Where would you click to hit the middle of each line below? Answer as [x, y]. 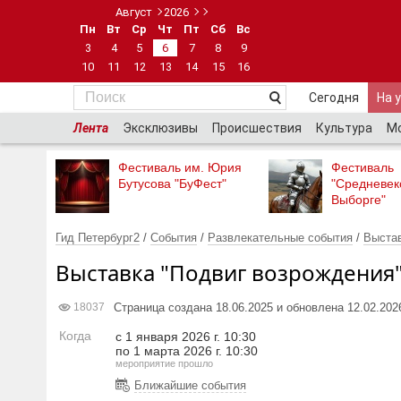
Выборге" [358, 200]
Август [133, 12]
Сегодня [334, 98]
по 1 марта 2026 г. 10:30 [187, 351]
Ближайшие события [190, 385]
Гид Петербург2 [98, 238]
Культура [344, 128]
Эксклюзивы [160, 128]
